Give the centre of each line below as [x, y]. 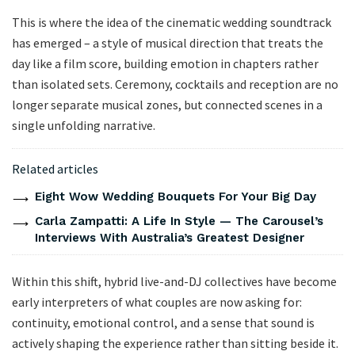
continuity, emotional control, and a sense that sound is [163, 323]
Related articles [55, 169]
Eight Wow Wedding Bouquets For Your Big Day [175, 197]
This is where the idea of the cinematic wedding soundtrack [172, 23]
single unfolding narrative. [84, 126]
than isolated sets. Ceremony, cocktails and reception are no [175, 84]
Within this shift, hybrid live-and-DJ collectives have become [174, 282]
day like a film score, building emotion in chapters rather [165, 64]
